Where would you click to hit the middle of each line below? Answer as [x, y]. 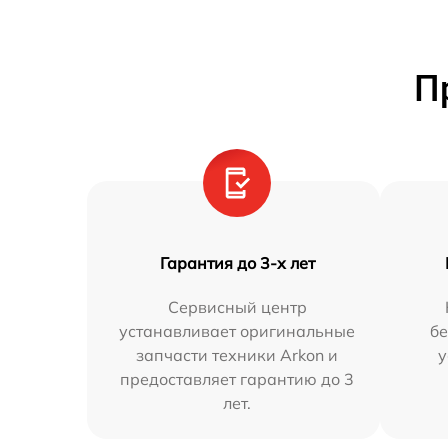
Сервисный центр [237, 306]
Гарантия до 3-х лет [237, 262]
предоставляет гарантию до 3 [237, 378]
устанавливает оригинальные [237, 330]
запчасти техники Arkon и [237, 354]
